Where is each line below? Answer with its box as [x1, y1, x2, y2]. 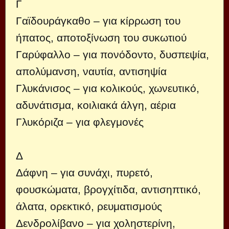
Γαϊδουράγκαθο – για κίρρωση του [16, 15, 180, 27]
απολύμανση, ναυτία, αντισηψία [16, 65, 167, 77]
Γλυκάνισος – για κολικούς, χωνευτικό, [16, 82, 199, 94]
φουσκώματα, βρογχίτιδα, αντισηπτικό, [16, 184, 201, 195]
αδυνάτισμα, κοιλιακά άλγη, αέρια [16, 99, 176, 111]
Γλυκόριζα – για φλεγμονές [16, 116, 144, 128]
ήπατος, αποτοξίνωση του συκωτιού [16, 32, 187, 43]
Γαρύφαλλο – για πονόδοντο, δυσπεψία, [16, 49, 209, 60]
